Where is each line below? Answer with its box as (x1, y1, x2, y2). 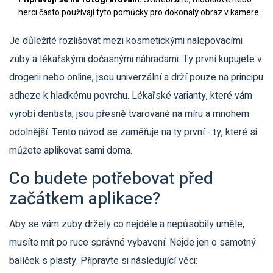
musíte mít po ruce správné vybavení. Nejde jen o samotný (9, 235, 256, 250)
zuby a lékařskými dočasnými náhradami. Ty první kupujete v (9, 52, 262, 66)
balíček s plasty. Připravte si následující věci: (9, 253, 197, 268)
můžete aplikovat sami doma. (9, 143, 132, 158)
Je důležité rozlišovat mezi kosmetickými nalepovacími (9, 34, 243, 48)
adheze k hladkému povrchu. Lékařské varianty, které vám (9, 88, 252, 103)
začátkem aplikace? (9, 186, 160, 211)
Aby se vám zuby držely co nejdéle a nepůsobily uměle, (9, 217, 244, 232)
